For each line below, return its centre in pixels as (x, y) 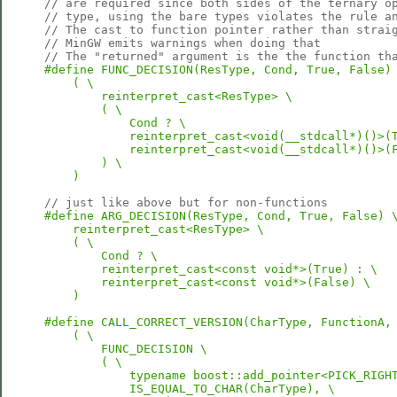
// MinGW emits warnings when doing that (183, 43)
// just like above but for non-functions (186, 202)
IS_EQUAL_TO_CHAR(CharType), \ (190, 389)
